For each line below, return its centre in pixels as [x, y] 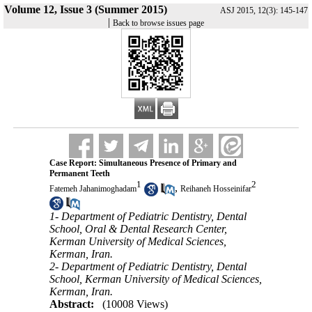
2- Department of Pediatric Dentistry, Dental [148, 266]
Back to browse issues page [158, 23]
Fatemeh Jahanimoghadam [93, 189]
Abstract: [71, 304]
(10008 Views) [135, 304]
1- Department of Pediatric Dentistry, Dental [148, 216]
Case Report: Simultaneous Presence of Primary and [143, 163]
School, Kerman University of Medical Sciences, [155, 279]
